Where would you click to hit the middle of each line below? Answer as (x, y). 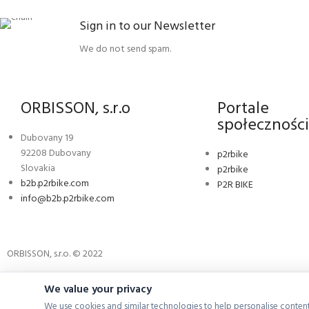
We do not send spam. (125, 49)
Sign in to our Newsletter (147, 27)
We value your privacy (98, 290)
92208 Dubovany (56, 153)
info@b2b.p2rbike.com (68, 199)
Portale (243, 109)
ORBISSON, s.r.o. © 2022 (55, 254)
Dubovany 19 (47, 138)
